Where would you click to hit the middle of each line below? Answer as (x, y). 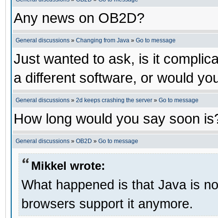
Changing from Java (103, 40)
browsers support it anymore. (107, 203)
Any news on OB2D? (79, 18)
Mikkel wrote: (68, 165)
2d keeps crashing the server (114, 100)
